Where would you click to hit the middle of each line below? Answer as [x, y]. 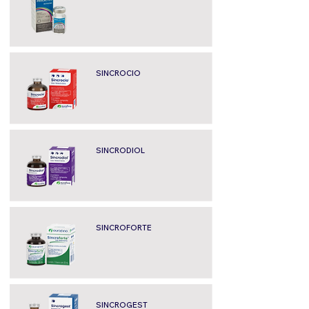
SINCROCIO [118, 73]
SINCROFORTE [123, 228]
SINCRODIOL [120, 150]
